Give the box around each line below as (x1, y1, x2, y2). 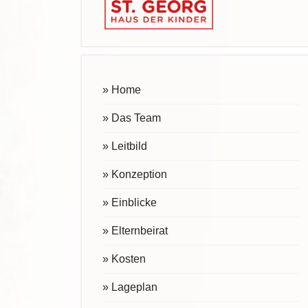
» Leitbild (102, 140, 147, 153)
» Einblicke (102, 197, 157, 209)
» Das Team (102, 112, 161, 124)
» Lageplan (102, 281, 157, 294)
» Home (102, 84, 141, 96)
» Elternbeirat (102, 225, 168, 237)
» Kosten (102, 253, 146, 265)
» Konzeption (102, 168, 167, 181)
